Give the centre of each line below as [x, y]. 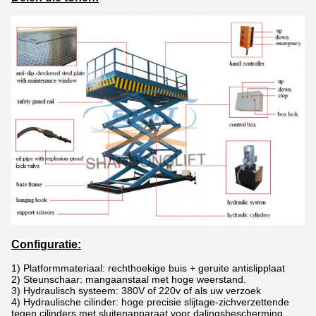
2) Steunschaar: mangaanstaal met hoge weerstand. [129, 280]
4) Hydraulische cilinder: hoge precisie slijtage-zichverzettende [150, 302]
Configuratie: [46, 245]
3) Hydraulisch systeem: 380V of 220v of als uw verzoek [136, 291]
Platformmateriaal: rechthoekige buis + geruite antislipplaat [154, 268]
